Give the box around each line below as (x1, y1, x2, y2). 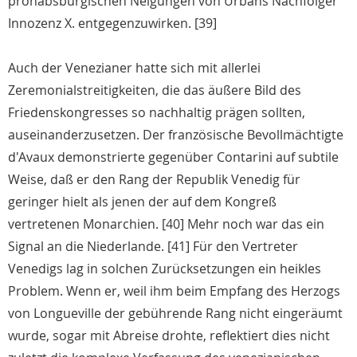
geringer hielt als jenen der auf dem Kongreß (8, 193, 277, 211)
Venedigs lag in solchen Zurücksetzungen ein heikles (8, 260, 321, 278)
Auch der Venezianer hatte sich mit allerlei (8, 59, 261, 77)
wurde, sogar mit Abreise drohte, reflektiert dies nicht (8, 327, 330, 345)
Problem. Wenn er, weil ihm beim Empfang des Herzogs (8, 282, 340, 300)
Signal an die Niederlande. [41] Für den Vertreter (8, 237, 298, 256)
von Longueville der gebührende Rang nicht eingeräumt (8, 304, 343, 323)
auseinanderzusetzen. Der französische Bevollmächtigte (8, 126, 343, 144)
